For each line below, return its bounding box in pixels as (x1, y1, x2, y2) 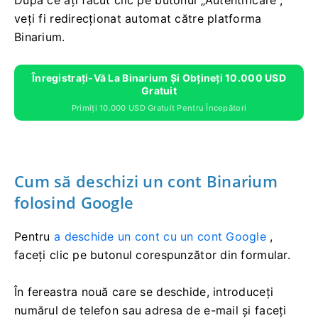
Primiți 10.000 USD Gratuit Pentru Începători (71, 103, 247, 114)
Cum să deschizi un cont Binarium (14, 170, 278, 192)
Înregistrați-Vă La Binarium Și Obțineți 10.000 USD (32, 72, 286, 84)
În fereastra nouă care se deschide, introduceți (14, 285, 274, 300)
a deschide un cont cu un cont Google (53, 229, 267, 244)
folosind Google (14, 192, 134, 214)
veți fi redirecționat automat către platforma (14, 11, 262, 26)
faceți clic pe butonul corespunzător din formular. (14, 248, 290, 263)
